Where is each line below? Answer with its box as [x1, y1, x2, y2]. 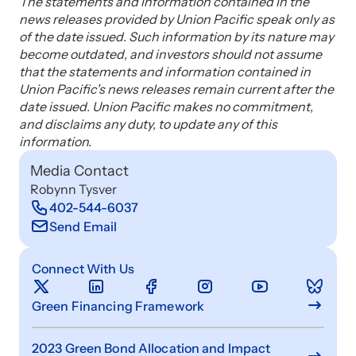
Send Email [49, 219, 118, 234]
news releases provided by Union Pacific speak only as [19, 11, 335, 27]
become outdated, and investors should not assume [19, 46, 322, 62]
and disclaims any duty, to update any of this [19, 116, 277, 132]
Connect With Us [32, 261, 134, 277]
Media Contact [30, 162, 129, 180]
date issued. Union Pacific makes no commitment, [19, 99, 313, 114]
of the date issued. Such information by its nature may [19, 29, 334, 44]
